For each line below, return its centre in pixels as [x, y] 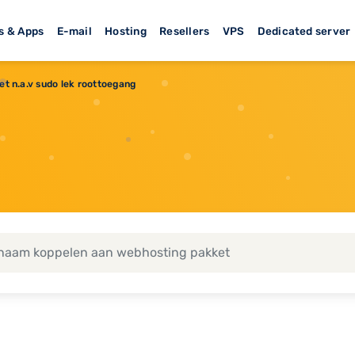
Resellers [185, 31]
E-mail [74, 31]
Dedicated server [304, 31]
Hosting [126, 31]
